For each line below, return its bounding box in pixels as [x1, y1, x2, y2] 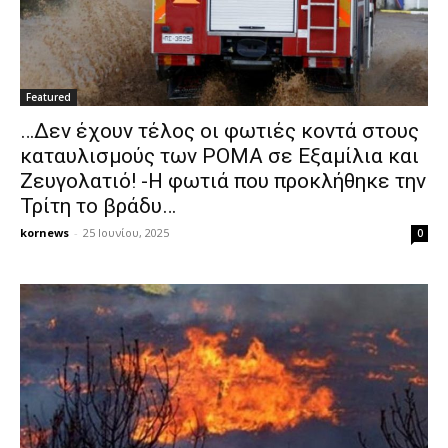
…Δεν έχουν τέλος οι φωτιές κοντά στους [20, 118, 419, 143]
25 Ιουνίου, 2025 [83, 224, 169, 240]
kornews [20, 224, 69, 240]
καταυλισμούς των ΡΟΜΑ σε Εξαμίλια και [20, 143, 419, 168]
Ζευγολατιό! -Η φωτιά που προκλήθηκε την [20, 168, 426, 193]
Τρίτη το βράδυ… [20, 193, 176, 218]
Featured [26, 89, 71, 104]
